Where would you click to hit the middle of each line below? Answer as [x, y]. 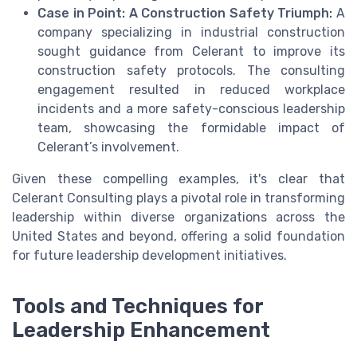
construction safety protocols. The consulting [191, 71]
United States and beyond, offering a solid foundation [178, 237]
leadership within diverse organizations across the [178, 218]
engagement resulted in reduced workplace [191, 90]
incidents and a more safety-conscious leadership [191, 109]
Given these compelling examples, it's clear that [178, 179]
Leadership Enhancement [141, 330]
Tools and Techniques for [137, 306]
